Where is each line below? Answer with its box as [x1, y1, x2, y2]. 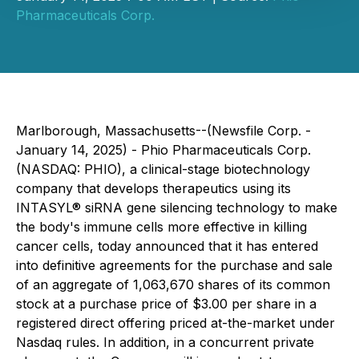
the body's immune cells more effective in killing [16, 219, 307, 235]
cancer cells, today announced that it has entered [16, 238, 318, 254]
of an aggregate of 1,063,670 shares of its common [16, 276, 330, 292]
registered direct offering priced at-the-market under [16, 315, 335, 331]
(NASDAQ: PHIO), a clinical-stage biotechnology [16, 161, 310, 177]
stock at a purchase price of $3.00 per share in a [16, 296, 317, 312]
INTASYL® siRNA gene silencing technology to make [16, 200, 337, 216]
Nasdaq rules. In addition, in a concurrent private [16, 334, 314, 350]
